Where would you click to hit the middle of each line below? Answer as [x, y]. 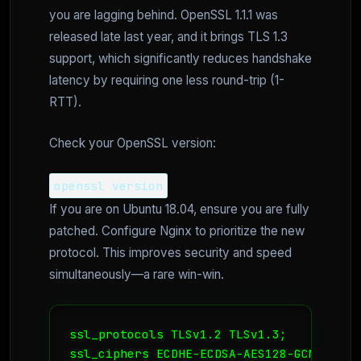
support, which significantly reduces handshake [180, 59]
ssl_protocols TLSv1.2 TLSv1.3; [178, 334]
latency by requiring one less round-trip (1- [167, 81]
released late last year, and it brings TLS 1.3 [168, 37]
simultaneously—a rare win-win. [137, 275]
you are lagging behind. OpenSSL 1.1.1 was [164, 15]
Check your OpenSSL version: [133, 143]
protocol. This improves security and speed [170, 253]
